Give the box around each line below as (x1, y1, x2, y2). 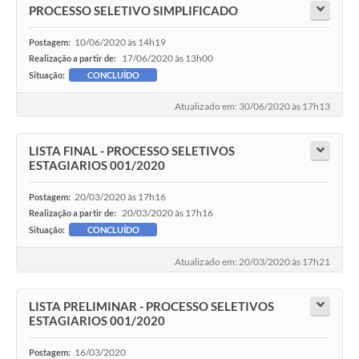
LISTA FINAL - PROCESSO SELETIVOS (29, 143, 235, 159)
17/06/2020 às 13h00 (122, 51, 213, 64)
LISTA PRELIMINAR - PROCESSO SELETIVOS (29, 298, 274, 313)
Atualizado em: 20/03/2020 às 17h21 (175, 255, 330, 268)
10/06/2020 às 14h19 (75, 35, 166, 48)
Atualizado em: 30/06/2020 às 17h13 (175, 100, 330, 113)
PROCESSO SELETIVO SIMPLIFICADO (29, 2, 238, 18)
